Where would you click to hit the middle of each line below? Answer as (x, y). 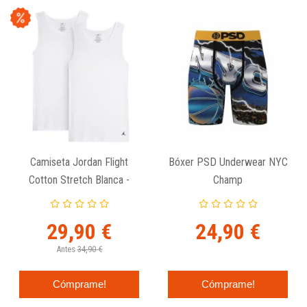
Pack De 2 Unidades (79, 197)
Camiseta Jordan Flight (79, 162)
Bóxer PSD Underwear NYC (228, 162)
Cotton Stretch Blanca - (79, 180)
